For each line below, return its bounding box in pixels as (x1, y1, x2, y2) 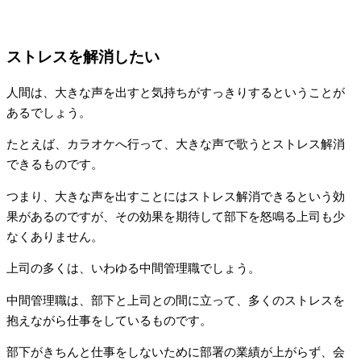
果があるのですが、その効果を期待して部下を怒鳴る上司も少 (6, 210, 345, 223)
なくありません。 (6, 230, 103, 243)
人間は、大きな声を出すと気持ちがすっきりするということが (6, 85, 345, 99)
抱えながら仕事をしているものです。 (6, 313, 212, 327)
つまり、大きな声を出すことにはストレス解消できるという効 (6, 189, 345, 203)
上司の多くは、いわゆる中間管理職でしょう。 (6, 262, 260, 276)
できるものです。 (6, 158, 103, 172)
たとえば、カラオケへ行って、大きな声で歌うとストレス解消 (6, 138, 345, 151)
